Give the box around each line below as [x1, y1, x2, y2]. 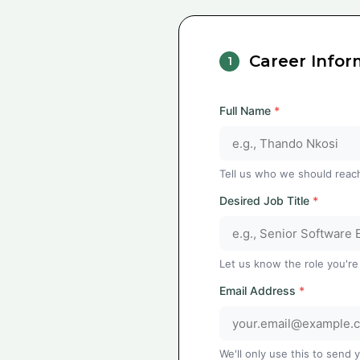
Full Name [219, 104, 274, 117]
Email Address [219, 284, 299, 297]
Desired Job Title [219, 194, 313, 207]
